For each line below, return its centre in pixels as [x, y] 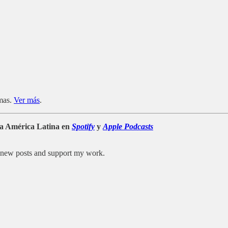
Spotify [83, 126]
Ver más [27, 100]
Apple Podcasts [128, 126]
